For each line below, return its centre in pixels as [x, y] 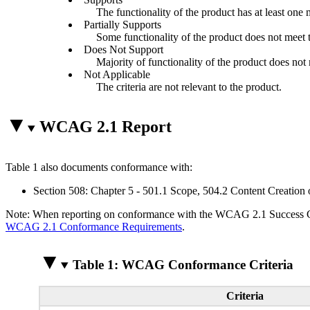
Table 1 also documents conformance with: [99, 167]
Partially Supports [123, 24]
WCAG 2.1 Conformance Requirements [94, 227]
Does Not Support [124, 49]
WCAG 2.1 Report [105, 127]
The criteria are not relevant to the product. [189, 86]
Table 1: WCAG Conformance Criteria [183, 265]
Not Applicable [117, 74]
